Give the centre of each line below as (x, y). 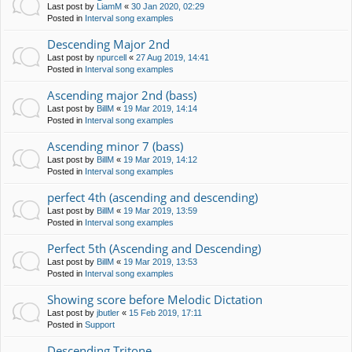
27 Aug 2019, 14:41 (172, 57)
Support (100, 324)
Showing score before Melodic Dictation (155, 299)
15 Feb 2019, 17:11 (165, 312)
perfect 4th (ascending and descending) (152, 197)
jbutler (108, 312)
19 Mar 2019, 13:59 (160, 210)
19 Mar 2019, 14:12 (160, 159)
